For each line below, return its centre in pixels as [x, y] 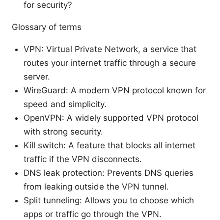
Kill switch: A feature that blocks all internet [110, 145]
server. [37, 76]
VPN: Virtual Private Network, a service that [110, 49]
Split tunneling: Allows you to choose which [109, 200]
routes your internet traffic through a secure [110, 63]
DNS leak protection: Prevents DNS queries [109, 173]
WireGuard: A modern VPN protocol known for [115, 90]
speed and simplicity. [65, 104]
